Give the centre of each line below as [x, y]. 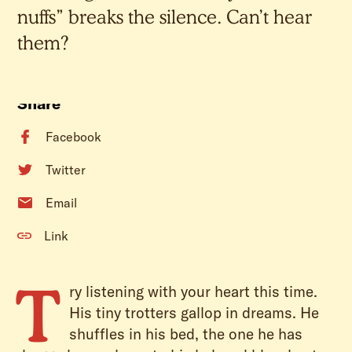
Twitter [66, 170]
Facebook [74, 137]
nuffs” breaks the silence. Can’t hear [165, 17]
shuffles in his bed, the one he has [186, 334]
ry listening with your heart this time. [194, 291]
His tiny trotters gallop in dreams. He [194, 313]
